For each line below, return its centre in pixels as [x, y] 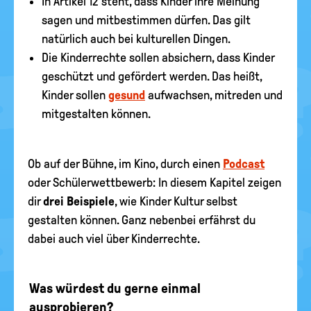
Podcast [244, 164]
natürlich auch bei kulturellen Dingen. [136, 39]
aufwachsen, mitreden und [214, 95]
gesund [127, 95]
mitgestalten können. [96, 114]
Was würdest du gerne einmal [115, 288]
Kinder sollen [75, 95]
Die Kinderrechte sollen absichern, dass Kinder [158, 58]
